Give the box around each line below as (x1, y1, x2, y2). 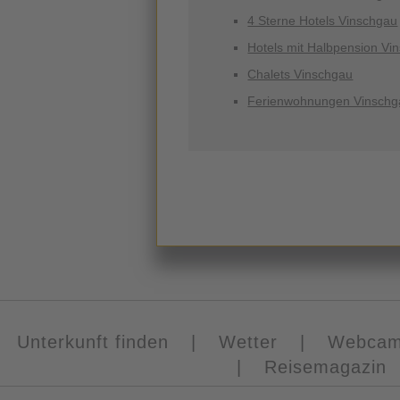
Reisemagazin (263, 357, 387, 378)
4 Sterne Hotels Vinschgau (247, 13, 398, 29)
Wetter (218, 332, 278, 353)
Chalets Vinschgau (247, 67, 354, 82)
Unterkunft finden (16, 332, 169, 353)
